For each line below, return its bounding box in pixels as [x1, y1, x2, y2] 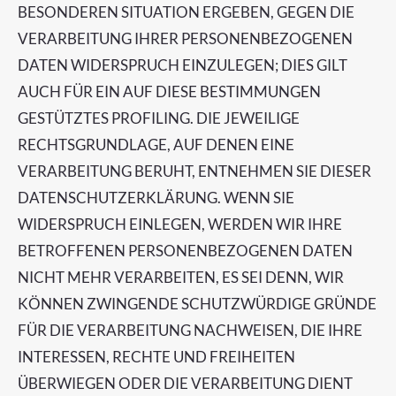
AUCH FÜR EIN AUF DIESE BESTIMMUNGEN [18, 82, 321, 101]
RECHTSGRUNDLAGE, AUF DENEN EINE [18, 135, 294, 154]
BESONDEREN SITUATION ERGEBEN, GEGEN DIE [18, 3, 354, 21]
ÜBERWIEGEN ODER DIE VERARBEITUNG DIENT [18, 374, 353, 392]
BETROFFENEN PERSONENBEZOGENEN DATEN [18, 241, 353, 260]
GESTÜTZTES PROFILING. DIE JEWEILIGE [18, 109, 300, 127]
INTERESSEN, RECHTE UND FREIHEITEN [18, 347, 295, 366]
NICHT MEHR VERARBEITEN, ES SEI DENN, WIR [18, 268, 344, 286]
